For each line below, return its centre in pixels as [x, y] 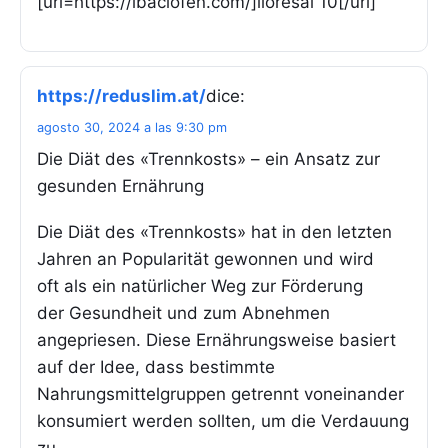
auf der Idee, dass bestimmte [156, 366]
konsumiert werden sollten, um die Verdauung [223, 420]
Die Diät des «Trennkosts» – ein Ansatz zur [208, 158]
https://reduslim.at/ [121, 95]
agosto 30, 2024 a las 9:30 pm [132, 127]
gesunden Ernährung [120, 185]
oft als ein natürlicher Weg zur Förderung [200, 285]
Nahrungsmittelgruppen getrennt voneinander [220, 393]
